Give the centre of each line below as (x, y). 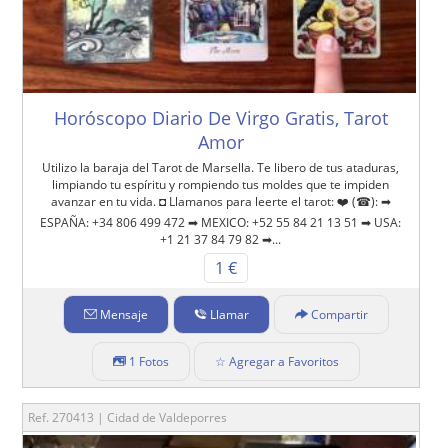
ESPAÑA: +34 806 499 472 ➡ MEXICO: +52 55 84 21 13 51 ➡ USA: (221, 222)
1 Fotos (148, 361)
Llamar (229, 314)
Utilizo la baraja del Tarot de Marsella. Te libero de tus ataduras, (221, 167)
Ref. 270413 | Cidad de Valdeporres (128, 417)
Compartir (339, 314)
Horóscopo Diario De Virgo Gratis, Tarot (220, 118)
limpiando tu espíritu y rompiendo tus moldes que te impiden (221, 184)
